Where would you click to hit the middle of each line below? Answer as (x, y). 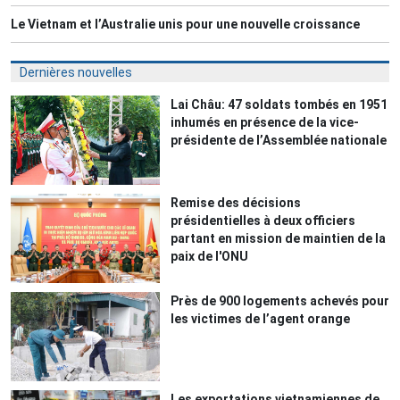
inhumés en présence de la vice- (265, 122)
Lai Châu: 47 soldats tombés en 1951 (279, 104)
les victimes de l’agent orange (261, 318)
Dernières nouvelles (76, 72)
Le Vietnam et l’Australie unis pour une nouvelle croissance (185, 24)
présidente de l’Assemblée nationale (279, 140)
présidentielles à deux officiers (263, 220)
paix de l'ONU (210, 256)
